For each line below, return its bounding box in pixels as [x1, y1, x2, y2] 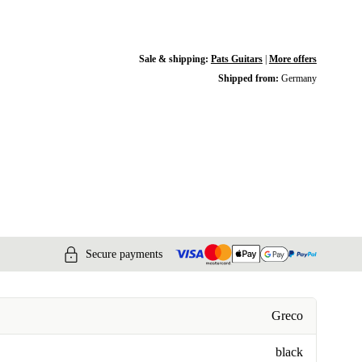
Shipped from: [217, 73, 281, 84]
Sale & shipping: [138, 53, 211, 65]
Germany [280, 73, 317, 84]
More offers [268, 53, 317, 65]
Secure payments [86, 247, 162, 260]
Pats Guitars [210, 53, 263, 65]
